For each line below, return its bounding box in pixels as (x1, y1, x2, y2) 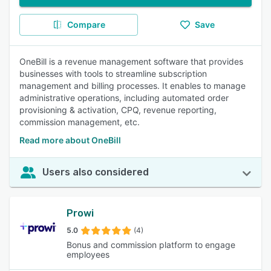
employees (67, 249, 110, 260)
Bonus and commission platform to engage (67, 240, 236, 250)
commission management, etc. (19, 117, 140, 127)
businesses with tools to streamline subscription (19, 68, 207, 79)
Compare (67, 19, 105, 30)
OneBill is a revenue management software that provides (19, 56, 243, 67)
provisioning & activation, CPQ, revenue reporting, (19, 105, 217, 115)
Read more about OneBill (19, 135, 121, 145)
